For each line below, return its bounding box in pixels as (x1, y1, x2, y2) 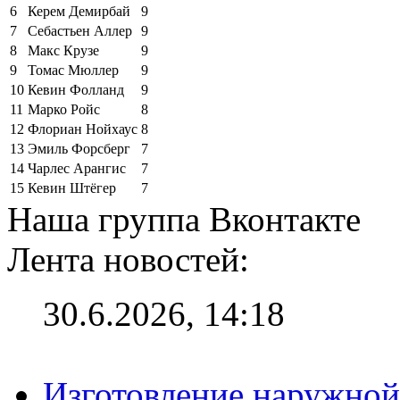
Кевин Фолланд (28, 81, 124, 97)
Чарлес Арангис (28, 160, 126, 176)
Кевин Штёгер (28, 179, 116, 196)
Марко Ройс (28, 101, 100, 117)
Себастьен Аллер (28, 22, 132, 38)
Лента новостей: (7, 239, 249, 279)
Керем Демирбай (28, 3, 130, 19)
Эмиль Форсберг (28, 140, 130, 156)
